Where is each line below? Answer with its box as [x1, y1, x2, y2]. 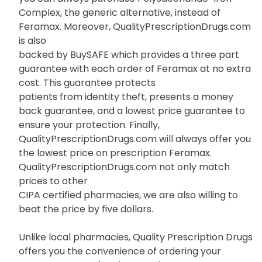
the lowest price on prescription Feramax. [19, 146, 212, 160]
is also [19, 34, 46, 48]
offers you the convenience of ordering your [19, 244, 221, 258]
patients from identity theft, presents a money [19, 90, 233, 104]
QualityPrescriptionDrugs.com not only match [19, 160, 230, 174]
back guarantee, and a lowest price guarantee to [19, 104, 245, 118]
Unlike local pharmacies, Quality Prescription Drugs [19, 230, 253, 244]
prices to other [19, 174, 88, 188]
